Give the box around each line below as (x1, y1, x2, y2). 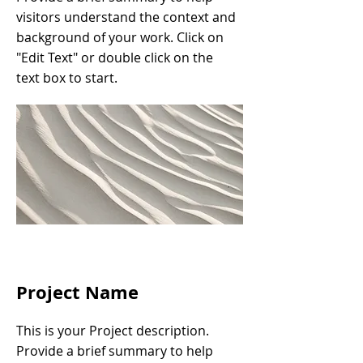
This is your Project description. (16, 322, 209, 340)
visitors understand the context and (16, 8, 236, 26)
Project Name (16, 280, 139, 305)
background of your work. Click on (16, 28, 224, 46)
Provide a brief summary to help (16, 342, 213, 360)
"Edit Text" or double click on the (16, 49, 213, 66)
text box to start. (16, 69, 117, 87)
